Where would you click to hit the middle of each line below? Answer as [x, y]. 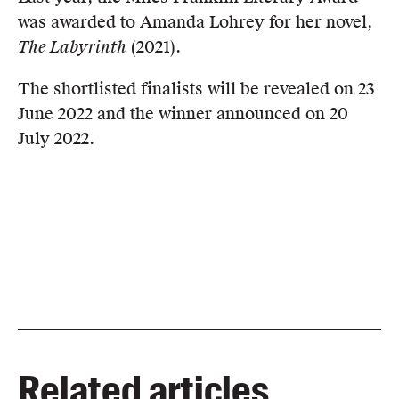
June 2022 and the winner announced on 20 [183, 114]
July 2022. [56, 139]
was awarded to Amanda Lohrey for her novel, [195, 22]
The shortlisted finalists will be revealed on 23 [196, 89]
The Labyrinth [72, 48]
